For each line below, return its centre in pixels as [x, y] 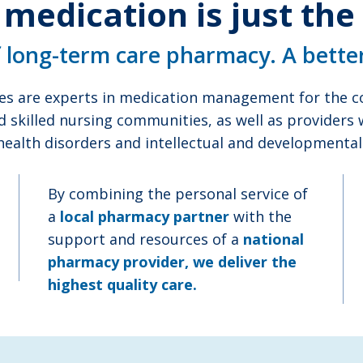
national [273, 239]
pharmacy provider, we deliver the [172, 262]
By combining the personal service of [178, 194]
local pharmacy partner [145, 216]
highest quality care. [122, 284]
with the [261, 216]
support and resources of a [145, 239]
